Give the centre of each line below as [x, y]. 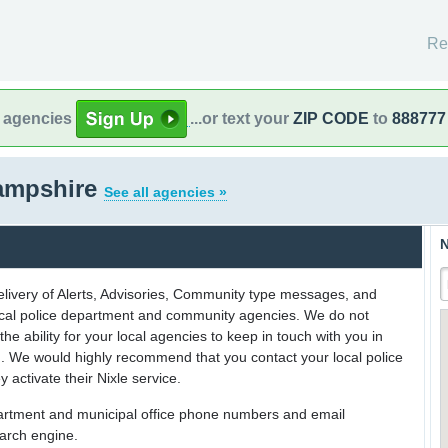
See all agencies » [165, 192]
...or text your [241, 118]
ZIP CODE [331, 118]
